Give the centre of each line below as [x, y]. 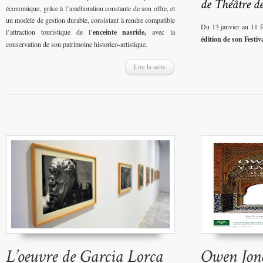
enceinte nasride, [119, 32]
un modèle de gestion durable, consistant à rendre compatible [90, 20]
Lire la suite [150, 67]
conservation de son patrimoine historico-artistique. [77, 44]
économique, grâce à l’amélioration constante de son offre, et [90, 9]
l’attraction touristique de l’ [49, 32]
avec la [161, 32]
